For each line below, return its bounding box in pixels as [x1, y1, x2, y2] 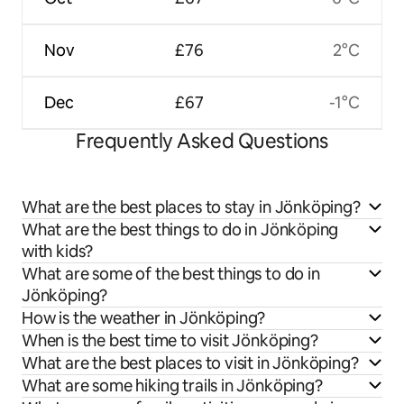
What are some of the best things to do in [22, 263, 320, 285]
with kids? [22, 241, 94, 262]
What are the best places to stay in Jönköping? [22, 197, 361, 218]
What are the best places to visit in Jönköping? [22, 353, 359, 374]
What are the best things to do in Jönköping [22, 219, 339, 241]
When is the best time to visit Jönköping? [22, 330, 318, 352]
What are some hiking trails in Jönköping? [22, 375, 323, 397]
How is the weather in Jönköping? [22, 308, 266, 329]
